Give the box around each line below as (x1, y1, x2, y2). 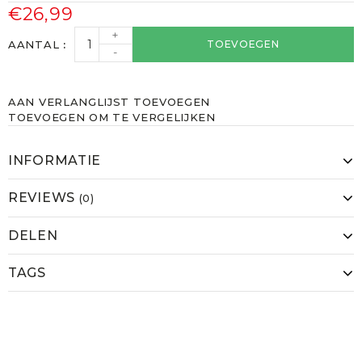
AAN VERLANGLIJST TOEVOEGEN (8, 95, 211, 109)
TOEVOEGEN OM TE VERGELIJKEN (8, 111, 216, 124)
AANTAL (8, 37, 63, 51)
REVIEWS (8, 190, 79, 206)
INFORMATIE (8, 153, 101, 169)
